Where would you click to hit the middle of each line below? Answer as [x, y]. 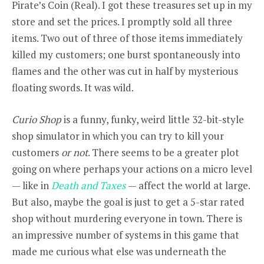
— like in [32, 186]
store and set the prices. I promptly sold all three [122, 22]
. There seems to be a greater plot [164, 153]
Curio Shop [38, 120]
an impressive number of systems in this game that [126, 235]
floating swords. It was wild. [73, 88]
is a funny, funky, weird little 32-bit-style [154, 120]
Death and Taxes [88, 186]
